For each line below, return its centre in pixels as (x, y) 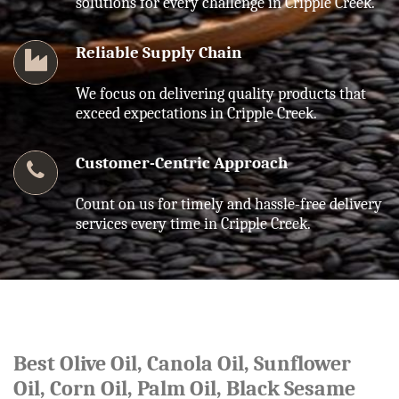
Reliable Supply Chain (159, 52)
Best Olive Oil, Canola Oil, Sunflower (182, 363)
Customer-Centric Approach (182, 163)
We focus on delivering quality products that (221, 94)
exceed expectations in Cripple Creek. (196, 113)
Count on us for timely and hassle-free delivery (229, 204)
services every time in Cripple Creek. (193, 224)
